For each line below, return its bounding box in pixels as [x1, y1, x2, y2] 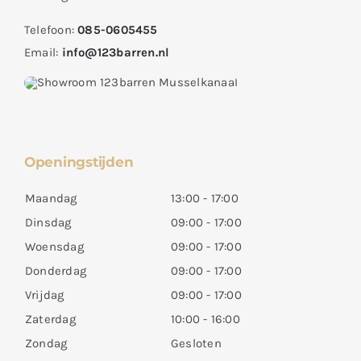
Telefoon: [23, 23, 78, 38]
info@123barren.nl [61, 45, 170, 60]
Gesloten [170, 335, 222, 351]
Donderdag [24, 263, 87, 278]
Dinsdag [24, 214, 72, 230]
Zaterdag [24, 311, 76, 326]
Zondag [24, 335, 68, 351]
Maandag [24, 190, 77, 205]
